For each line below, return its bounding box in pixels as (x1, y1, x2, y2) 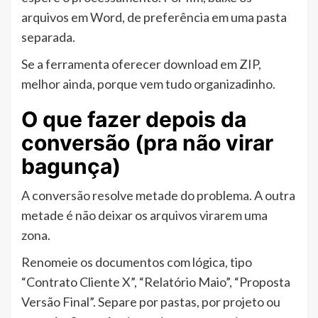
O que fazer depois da (21, 106, 246, 133)
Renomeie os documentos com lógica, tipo (21, 254, 252, 270)
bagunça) (21, 153, 121, 180)
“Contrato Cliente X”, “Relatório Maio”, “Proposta (21, 274, 290, 290)
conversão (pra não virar (21, 130, 273, 156)
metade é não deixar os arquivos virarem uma (21, 207, 268, 224)
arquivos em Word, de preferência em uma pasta (21, 9, 287, 26)
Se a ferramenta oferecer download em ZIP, (21, 56, 261, 72)
